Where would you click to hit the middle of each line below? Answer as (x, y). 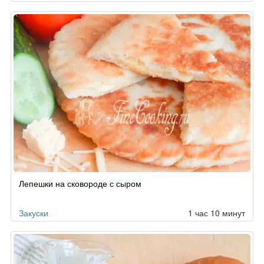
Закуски (34, 213)
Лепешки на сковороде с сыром (80, 184)
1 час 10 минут (217, 213)
